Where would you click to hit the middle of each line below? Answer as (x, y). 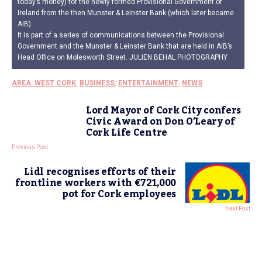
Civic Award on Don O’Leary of (161, 121)
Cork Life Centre (127, 132)
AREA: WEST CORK (44, 83)
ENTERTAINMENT (148, 83)
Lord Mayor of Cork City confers (164, 110)
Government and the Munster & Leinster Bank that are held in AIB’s (125, 46)
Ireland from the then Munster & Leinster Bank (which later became (126, 13)
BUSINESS (97, 83)
